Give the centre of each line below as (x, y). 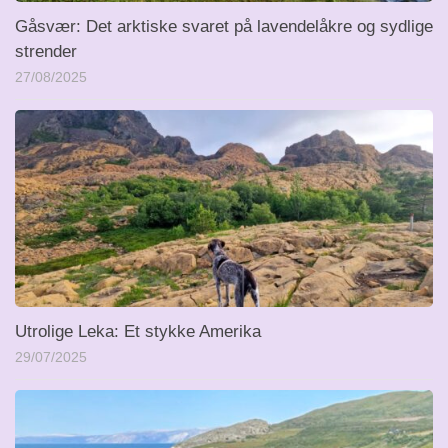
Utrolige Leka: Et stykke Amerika (138, 331)
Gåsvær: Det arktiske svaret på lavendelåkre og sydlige (224, 26)
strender (46, 51)
